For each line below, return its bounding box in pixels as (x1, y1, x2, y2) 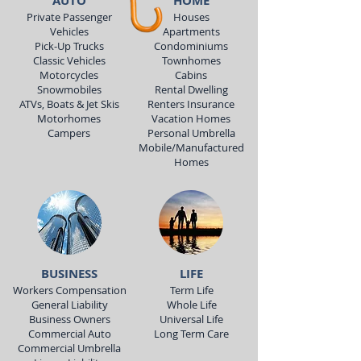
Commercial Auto (27, 326, 111, 341)
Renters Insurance (147, 97, 234, 111)
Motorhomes (37, 111, 101, 126)
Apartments (162, 24, 220, 39)
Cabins (175, 68, 207, 82)
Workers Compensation (12, 283, 127, 297)
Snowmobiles (36, 82, 102, 97)
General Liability (31, 297, 108, 312)
